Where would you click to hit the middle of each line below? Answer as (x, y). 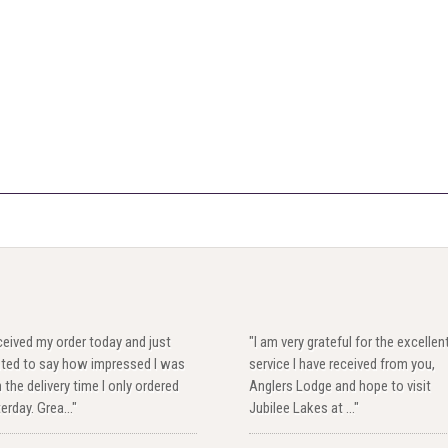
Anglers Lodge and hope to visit (340, 386)
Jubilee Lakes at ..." (304, 408)
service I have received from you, (342, 364)
